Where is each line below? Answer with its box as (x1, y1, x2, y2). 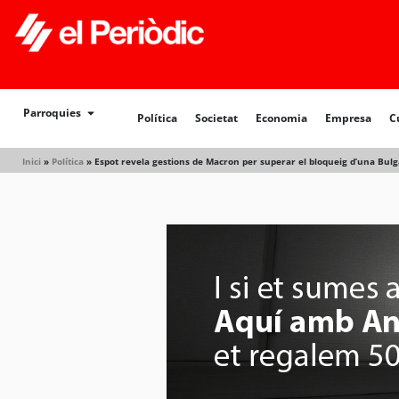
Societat (195, 110, 239, 126)
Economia (256, 110, 308, 126)
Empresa (325, 110, 372, 126)
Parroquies (23, 105, 81, 120)
